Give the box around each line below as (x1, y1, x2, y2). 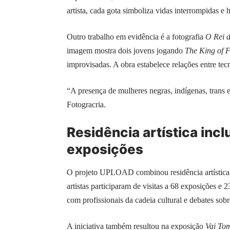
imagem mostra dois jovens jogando (67, 46, 185, 55)
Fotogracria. (67, 100, 106, 109)
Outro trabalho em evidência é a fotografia (67, 32, 205, 42)
